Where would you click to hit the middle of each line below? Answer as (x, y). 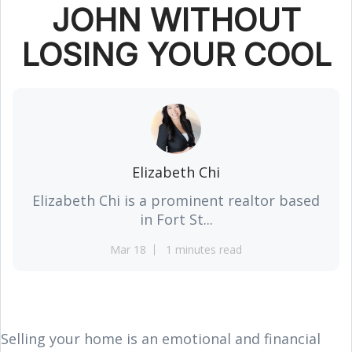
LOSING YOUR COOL (176, 54)
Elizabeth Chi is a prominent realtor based (176, 200)
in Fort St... (176, 219)
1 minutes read (204, 249)
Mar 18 (128, 249)
